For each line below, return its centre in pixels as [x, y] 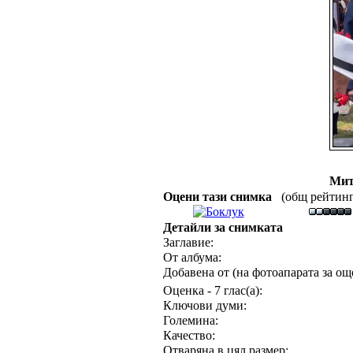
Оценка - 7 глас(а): [212, 290]
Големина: [190, 320]
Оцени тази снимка [220, 197]
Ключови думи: [204, 305]
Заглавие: [188, 242]
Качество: [189, 335]
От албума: [192, 257]
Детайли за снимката [223, 227]
